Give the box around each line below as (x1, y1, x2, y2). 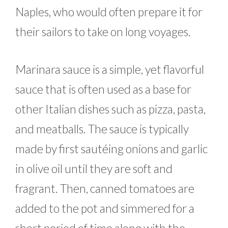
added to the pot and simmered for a (15, 201, 194, 215)
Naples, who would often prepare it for (15, 5, 203, 19)
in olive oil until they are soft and (15, 161, 173, 176)
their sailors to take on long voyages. (15, 24, 191, 39)
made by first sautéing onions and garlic (15, 141, 208, 156)
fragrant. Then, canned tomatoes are (15, 181, 194, 195)
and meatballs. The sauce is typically (15, 121, 189, 136)
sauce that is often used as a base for (15, 81, 191, 96)
